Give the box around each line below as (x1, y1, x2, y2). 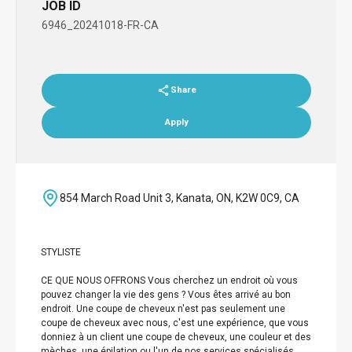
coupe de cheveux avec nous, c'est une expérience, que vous (41, 317, 309, 328)
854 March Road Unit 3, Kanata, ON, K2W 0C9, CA (60, 191, 299, 204)
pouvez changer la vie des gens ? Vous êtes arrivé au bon (41, 289, 291, 300)
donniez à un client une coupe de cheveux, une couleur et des (41, 332, 311, 343)
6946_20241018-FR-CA (42, 19, 159, 31)
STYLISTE (41, 247, 81, 258)
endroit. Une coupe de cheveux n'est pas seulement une (41, 303, 285, 314)
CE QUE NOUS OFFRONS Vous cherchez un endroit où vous (41, 275, 298, 286)
